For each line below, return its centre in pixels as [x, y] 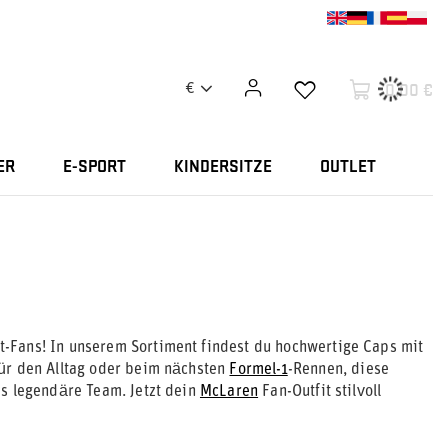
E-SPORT [94, 167]
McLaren [229, 392]
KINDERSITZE [223, 167]
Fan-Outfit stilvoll [320, 392]
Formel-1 [258, 370]
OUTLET [348, 167]
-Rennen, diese [338, 370]
